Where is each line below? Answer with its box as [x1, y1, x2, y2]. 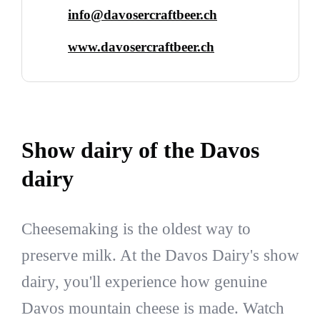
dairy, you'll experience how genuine [21, 273, 267, 291]
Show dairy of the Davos [21, 137, 259, 163]
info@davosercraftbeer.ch [68, 6, 217, 22]
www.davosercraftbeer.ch [68, 39, 214, 54]
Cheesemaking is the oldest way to [21, 220, 251, 239]
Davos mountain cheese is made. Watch [21, 299, 284, 318]
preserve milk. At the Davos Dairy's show [21, 246, 299, 265]
